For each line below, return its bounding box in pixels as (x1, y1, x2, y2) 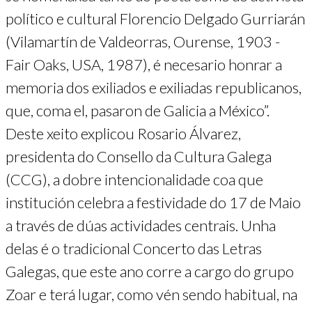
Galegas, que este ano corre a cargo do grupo (6, 262, 294, 281)
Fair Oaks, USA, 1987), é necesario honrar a (6, 55, 282, 74)
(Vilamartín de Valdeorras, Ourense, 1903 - (6, 32, 280, 51)
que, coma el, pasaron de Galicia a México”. (6, 101, 270, 120)
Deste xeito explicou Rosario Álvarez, (6, 124, 241, 143)
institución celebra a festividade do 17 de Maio (6, 193, 301, 212)
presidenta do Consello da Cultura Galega (6, 147, 272, 166)
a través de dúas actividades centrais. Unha (6, 216, 276, 235)
